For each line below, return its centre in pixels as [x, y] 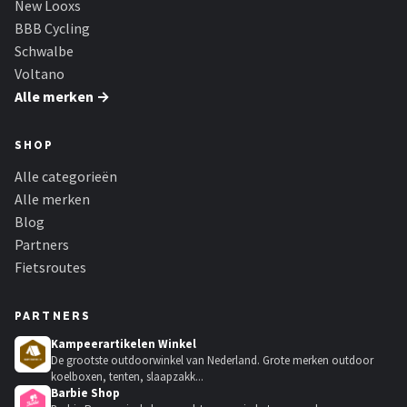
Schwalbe [44, 51]
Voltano [40, 74]
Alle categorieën [66, 176]
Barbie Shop [85, 393]
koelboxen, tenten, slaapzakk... [127, 377]
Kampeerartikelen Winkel [124, 344]
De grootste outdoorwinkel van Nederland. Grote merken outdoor [212, 360]
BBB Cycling [52, 28]
